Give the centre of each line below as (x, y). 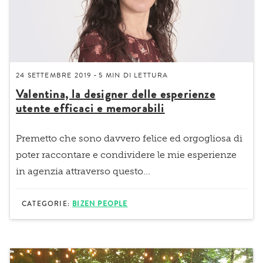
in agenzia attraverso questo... (83, 171)
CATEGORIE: (47, 204)
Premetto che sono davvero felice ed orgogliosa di (129, 138)
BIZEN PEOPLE (100, 204)
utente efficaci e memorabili (90, 108)
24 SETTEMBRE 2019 (54, 75)
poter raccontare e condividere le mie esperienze (126, 154)
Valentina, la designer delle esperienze (116, 94)
